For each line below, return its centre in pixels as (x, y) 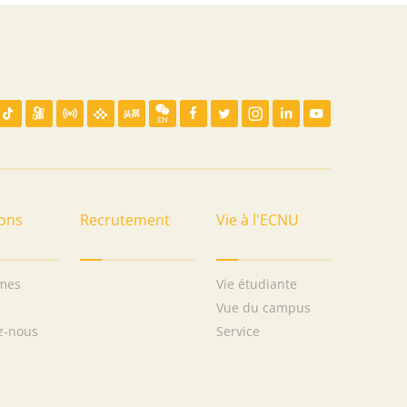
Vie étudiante (257, 283)
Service (238, 331)
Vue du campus (263, 307)
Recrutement (125, 219)
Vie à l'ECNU (258, 219)
